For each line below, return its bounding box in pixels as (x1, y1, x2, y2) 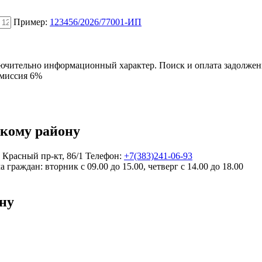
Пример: (13, 16, 50, 27)
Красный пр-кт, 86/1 (2, 150, 83, 161)
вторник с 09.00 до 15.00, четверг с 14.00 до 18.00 (45, 161, 243, 171)
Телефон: (85, 150, 122, 161)
